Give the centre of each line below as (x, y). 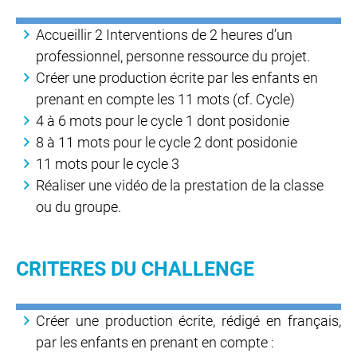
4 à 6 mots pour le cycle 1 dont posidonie (163, 120)
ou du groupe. (78, 206)
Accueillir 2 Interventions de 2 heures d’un (164, 34)
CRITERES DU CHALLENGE (135, 269)
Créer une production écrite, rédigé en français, (188, 320)
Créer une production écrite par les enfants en (177, 77)
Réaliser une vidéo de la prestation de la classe (180, 185)
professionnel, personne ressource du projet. (173, 56)
